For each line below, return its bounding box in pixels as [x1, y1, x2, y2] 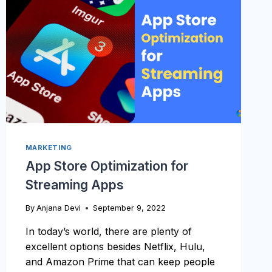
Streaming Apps [25, 177, 124, 192]
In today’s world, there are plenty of [25, 225, 192, 237]
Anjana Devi [36, 203, 81, 212]
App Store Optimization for [25, 158, 188, 174]
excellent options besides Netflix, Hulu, [25, 240, 205, 253]
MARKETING [25, 143, 72, 152]
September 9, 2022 [92, 203, 166, 212]
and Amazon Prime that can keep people [25, 255, 215, 268]
